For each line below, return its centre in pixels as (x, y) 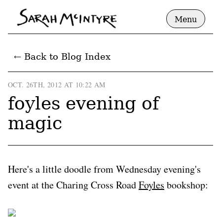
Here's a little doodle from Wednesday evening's (104, 169)
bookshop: (186, 184)
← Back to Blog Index (62, 56)
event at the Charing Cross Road (73, 184)
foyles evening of (83, 103)
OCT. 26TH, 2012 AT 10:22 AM (57, 84)
